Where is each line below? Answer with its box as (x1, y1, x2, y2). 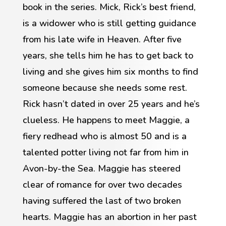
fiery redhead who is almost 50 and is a (22, 130, 187, 143)
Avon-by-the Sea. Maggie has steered (22, 162, 181, 175)
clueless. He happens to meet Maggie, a (22, 114, 190, 127)
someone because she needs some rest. (22, 82, 187, 94)
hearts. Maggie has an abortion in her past (22, 211, 197, 223)
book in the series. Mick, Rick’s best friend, (22, 1, 196, 14)
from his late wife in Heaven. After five (22, 33, 182, 46)
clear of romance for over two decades (22, 179, 182, 191)
